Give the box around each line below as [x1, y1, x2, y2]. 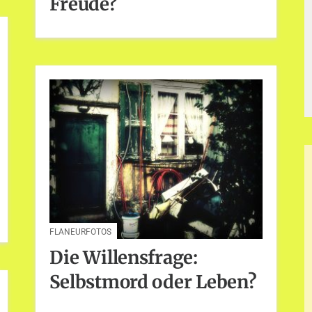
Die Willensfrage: [49, 247, 198, 270]
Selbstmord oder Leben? [49, 271, 257, 294]
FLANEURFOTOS [49, 226, 112, 237]
